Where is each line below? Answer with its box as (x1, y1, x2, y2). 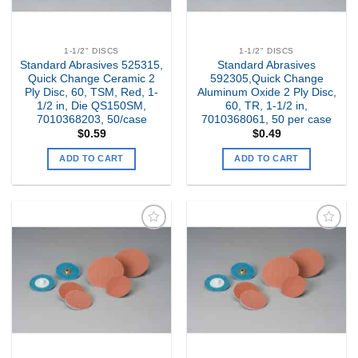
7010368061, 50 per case (201, 113, 332, 126)
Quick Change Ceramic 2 (28, 73, 155, 86)
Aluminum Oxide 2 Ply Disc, (197, 86, 336, 99)
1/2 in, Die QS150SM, (37, 100, 146, 113)
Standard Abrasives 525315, (20, 59, 163, 72)
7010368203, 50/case (36, 113, 147, 126)
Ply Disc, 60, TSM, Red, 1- (25, 86, 158, 99)
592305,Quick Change (209, 73, 324, 86)
